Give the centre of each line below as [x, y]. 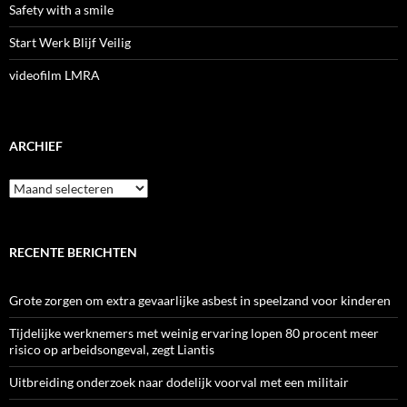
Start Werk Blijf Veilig [70, 42]
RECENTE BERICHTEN [73, 252]
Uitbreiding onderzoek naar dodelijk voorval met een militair [179, 382]
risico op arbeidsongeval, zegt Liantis [112, 349]
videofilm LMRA [55, 74]
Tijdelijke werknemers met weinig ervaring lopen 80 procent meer [194, 333]
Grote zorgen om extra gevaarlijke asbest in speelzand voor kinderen [200, 300]
